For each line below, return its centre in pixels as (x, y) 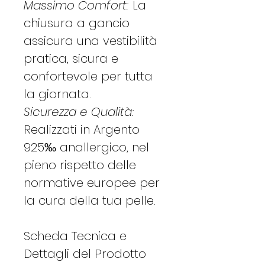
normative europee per (92, 182)
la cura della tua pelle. (90, 200)
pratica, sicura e (71, 58)
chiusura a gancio (77, 23)
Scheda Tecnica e (75, 236)
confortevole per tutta (88, 76)
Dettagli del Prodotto (85, 253)
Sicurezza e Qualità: (79, 112)
